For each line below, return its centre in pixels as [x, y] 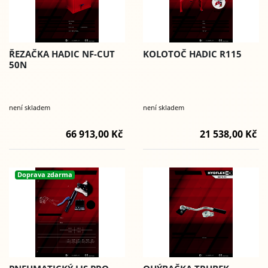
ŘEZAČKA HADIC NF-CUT [62, 54]
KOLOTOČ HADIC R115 [192, 54]
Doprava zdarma [45, 175]
